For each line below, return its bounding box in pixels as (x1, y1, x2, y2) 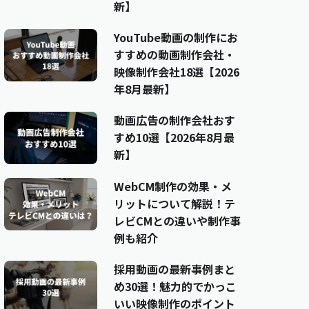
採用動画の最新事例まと (114, 260, 236, 277)
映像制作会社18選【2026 (114, 63, 240, 80)
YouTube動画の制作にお (114, 29, 239, 46)
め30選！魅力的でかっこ (114, 277, 237, 295)
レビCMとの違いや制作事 (114, 212, 241, 229)
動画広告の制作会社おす (114, 112, 236, 128)
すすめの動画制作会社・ (114, 46, 236, 63)
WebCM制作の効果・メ (114, 177, 232, 195)
